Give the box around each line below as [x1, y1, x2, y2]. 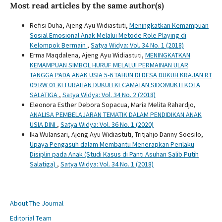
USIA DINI [29, 119, 57, 129]
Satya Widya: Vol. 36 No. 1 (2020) [60, 119, 154, 129]
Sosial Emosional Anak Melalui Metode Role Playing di [29, 30, 186, 40]
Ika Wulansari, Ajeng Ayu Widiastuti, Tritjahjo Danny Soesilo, [29, 129, 203, 139]
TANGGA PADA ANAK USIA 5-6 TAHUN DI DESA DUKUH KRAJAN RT [29, 70, 212, 79]
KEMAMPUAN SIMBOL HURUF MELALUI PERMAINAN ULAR [29, 60, 188, 69]
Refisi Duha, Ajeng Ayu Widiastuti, [29, 20, 129, 30]
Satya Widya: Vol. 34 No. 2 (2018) [62, 90, 156, 99]
